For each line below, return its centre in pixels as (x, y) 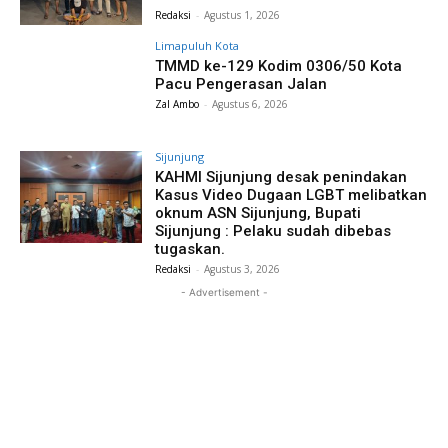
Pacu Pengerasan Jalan (241, 83)
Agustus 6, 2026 (250, 103)
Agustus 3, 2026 (242, 269)
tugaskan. (190, 249)
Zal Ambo (177, 103)
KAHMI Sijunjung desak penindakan (281, 177)
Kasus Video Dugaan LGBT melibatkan (291, 195)
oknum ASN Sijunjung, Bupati (258, 213)
